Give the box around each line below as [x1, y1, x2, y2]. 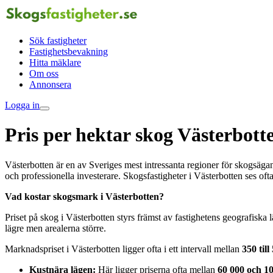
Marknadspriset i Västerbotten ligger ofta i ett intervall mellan [5, 243, 242, 254]
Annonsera [29, 79, 71, 90]
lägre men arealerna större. [5, 222, 106, 233]
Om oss [29, 68, 58, 79]
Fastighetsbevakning [29, 46, 108, 57]
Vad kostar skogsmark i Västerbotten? [5, 191, 164, 202]
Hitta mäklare [29, 57, 81, 68]
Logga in [5, 100, 40, 110]
